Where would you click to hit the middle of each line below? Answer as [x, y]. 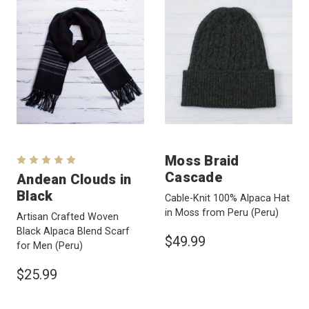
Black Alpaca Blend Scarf [73, 232]
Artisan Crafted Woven [68, 217]
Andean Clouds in [74, 180]
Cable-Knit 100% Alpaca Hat [227, 199]
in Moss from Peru [208, 213]
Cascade [194, 178]
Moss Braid [202, 161]
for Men [36, 246]
